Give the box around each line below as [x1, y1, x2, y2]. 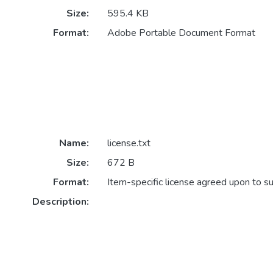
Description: [32, 195, 89, 209]
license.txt [107, 136, 151, 151]
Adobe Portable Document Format [107, 26, 255, 40]
